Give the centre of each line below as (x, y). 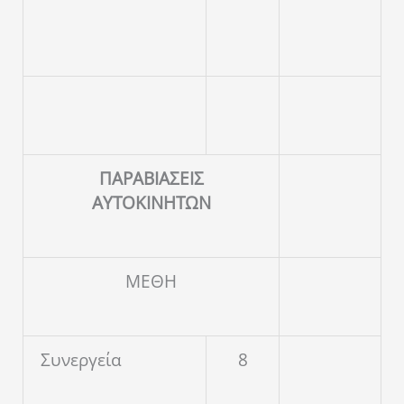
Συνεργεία (81, 360)
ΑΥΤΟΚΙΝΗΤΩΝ (151, 203)
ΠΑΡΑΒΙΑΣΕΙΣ (151, 179)
